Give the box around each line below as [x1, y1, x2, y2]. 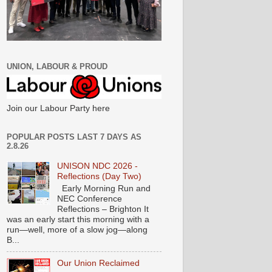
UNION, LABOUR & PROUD [7, 61, 107, 71]
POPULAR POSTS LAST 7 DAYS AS [7, 132, 141, 142]
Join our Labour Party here [7, 103, 110, 114]
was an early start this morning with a [7, 214, 149, 224]
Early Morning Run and [56, 183, 151, 193]
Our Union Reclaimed [56, 258, 140, 268]
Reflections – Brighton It [56, 203, 149, 214]
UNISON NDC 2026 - [56, 161, 138, 171]
